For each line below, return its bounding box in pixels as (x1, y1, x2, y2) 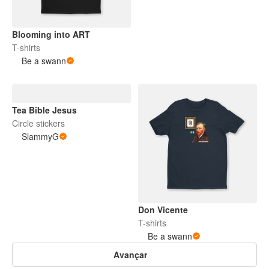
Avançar (113, 249, 147, 261)
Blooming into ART (12, 28, 90, 40)
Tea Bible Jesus (12, 104, 77, 116)
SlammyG (22, 130, 59, 142)
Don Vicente (138, 204, 188, 216)
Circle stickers (12, 117, 65, 129)
